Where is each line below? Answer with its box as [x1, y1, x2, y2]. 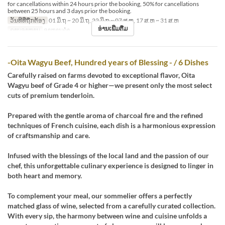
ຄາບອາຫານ [10, 26, 40, 34]
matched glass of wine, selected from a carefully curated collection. [8, 201, 215, 210]
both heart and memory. [8, 171, 82, 180]
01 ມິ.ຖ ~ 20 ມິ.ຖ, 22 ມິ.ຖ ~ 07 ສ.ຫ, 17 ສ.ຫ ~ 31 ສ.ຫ [47, 17, 179, 25]
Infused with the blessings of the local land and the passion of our [8, 151, 209, 160]
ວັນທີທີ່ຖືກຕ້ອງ [10, 17, 45, 25]
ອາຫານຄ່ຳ [42, 26, 70, 34]
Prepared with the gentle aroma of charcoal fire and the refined [8, 111, 203, 120]
